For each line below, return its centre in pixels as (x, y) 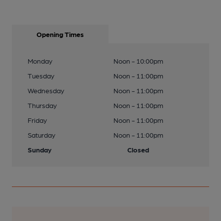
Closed (138, 149)
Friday (37, 120)
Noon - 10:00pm (138, 61)
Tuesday (41, 75)
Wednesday (46, 90)
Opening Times (60, 34)
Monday (40, 61)
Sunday (40, 149)
